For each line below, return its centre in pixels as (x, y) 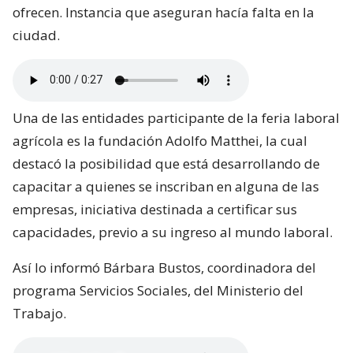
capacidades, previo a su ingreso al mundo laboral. (173, 232)
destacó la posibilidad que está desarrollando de (166, 163)
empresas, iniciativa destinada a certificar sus (155, 209)
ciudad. (36, 35)
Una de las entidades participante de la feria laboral (176, 117)
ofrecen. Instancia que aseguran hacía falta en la (163, 12)
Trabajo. (39, 313)
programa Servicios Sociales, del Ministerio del (158, 290)
